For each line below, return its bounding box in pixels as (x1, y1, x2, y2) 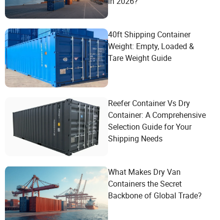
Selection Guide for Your (108, 121, 192, 132)
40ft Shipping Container (108, 29, 191, 40)
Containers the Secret (108, 178, 182, 189)
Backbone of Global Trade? (108, 190, 202, 201)
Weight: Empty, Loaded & (108, 41, 194, 52)
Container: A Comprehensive (108, 110, 206, 120)
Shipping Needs (108, 133, 163, 144)
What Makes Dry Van (108, 166, 181, 177)
